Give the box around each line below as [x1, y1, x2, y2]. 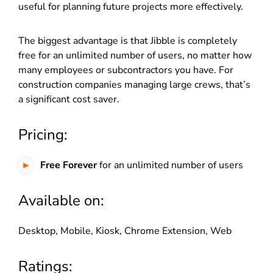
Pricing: [18, 124, 67, 144]
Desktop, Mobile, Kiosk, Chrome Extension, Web [18, 224, 232, 238]
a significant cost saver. [18, 92, 119, 106]
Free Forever [40, 158, 97, 172]
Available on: [18, 190, 104, 210]
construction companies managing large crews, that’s [18, 77, 250, 91]
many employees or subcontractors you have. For [18, 63, 233, 77]
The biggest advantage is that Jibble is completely [18, 34, 237, 48]
